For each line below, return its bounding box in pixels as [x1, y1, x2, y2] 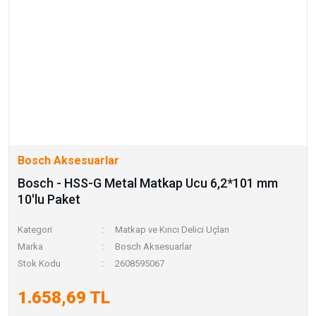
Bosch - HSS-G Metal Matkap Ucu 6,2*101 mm [18, 176, 278, 190]
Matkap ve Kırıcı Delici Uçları [115, 224, 230, 235]
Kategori [18, 224, 52, 235]
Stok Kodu [18, 258, 61, 269]
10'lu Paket [18, 192, 80, 207]
